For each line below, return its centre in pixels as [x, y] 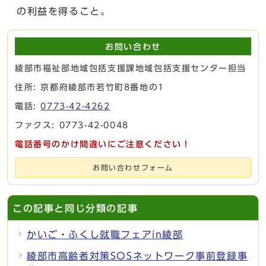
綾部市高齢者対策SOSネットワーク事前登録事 [137, 256]
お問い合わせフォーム [133, 167]
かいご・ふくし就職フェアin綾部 [105, 234]
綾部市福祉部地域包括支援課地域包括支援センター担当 [131, 68]
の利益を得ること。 [64, 11]
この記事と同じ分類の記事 [75, 208]
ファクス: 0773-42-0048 [72, 125]
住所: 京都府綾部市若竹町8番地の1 [90, 87]
